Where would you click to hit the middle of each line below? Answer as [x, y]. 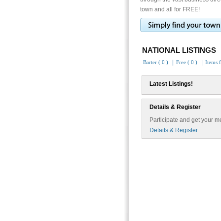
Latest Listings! [171, 84]
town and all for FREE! [170, 9]
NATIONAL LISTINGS [179, 50]
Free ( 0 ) [187, 62]
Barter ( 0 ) [156, 62]
